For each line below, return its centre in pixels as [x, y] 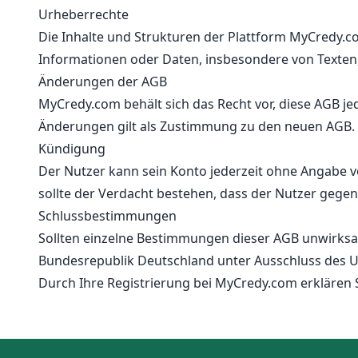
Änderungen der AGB [106, 82]
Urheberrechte [87, 14]
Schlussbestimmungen [111, 216]
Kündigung [75, 149]
